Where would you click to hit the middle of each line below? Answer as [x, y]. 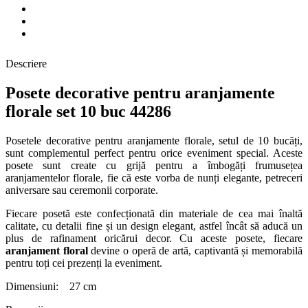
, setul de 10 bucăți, [257, 140]
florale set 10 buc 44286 [88, 111]
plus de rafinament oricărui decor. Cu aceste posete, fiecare [154, 238]
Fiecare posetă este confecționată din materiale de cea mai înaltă [154, 213]
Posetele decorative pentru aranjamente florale [109, 140]
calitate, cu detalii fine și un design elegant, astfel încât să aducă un [154, 225]
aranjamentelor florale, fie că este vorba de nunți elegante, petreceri [154, 177]
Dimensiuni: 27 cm [51, 286]
